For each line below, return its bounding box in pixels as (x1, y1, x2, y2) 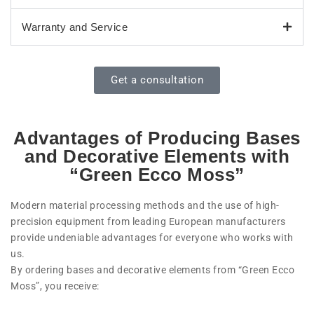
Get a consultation (111, 73, 203, 86)
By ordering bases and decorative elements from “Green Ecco (11, 264, 294, 275)
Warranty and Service (22, 20, 128, 33)
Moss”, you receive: (11, 280, 100, 292)
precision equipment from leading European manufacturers (11, 215, 286, 227)
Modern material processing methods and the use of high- (11, 199, 280, 211)
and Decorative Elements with (25, 145, 289, 167)
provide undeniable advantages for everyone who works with (11, 231, 294, 243)
